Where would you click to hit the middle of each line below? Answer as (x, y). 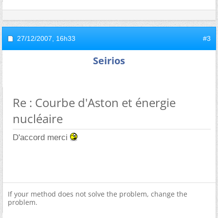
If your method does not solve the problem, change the (98, 194)
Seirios (109, 61)
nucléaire (38, 118)
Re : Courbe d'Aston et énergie (94, 102)
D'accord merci (41, 137)
